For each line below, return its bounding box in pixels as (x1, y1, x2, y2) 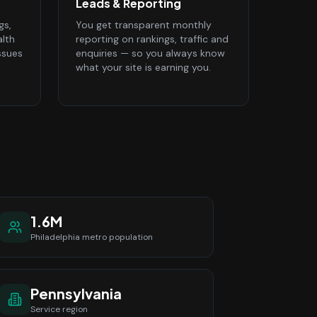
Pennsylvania (30, 284, 122, 302)
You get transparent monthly (76, 18, 212, 31)
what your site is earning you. (76, 61, 211, 74)
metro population (80, 231, 153, 243)
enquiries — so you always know (76, 47, 225, 59)
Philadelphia (30, 231, 80, 243)
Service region (30, 304, 88, 315)
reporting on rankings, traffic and (76, 33, 229, 45)
